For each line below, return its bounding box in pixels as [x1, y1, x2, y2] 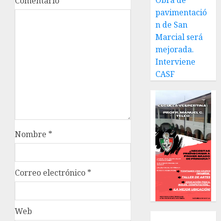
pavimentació [155, 7, 207, 18]
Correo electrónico [15, 167, 87, 179]
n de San [155, 19, 188, 31]
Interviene [155, 56, 196, 68]
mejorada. [155, 44, 194, 55]
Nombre [15, 129, 48, 140]
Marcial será [155, 32, 203, 43]
